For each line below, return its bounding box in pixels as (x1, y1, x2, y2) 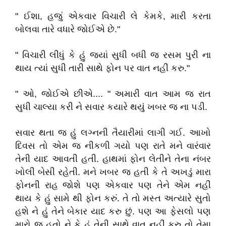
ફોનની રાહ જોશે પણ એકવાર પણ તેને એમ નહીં (15, 180, 211, 190)
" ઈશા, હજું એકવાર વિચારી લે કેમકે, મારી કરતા (15, 11, 211, 21)
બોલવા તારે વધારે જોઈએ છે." (15, 24, 120, 34)
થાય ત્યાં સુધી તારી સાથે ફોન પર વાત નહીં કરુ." (15, 63, 190, 73)
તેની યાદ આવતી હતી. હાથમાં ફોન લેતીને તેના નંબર (15, 154, 211, 164)
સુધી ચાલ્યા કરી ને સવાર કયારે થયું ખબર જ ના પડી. (15, 102, 207, 112)
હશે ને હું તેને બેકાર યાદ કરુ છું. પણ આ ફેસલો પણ (15, 206, 211, 216)
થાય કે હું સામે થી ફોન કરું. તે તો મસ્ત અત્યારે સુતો (15, 193, 211, 203)
